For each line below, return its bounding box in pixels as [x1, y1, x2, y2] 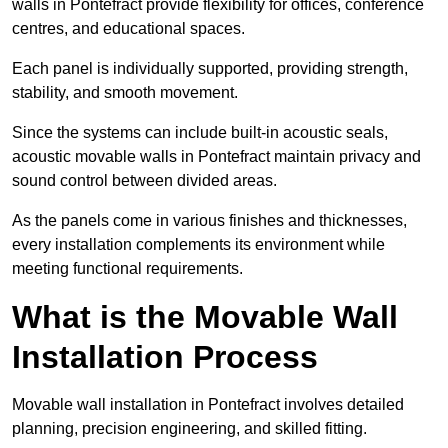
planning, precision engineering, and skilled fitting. [12, 420, 367, 438]
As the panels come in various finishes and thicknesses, [12, 212, 407, 230]
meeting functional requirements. [12, 260, 243, 278]
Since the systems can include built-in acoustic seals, [12, 124, 388, 142]
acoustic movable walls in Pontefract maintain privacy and [12, 148, 421, 166]
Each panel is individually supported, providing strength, [12, 60, 408, 78]
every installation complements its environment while [12, 236, 385, 254]
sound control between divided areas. [12, 172, 277, 190]
